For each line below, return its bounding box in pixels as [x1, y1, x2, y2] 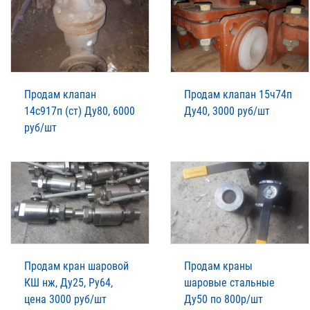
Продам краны [184, 259, 253, 273]
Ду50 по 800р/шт [184, 292, 263, 306]
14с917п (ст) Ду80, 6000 [24, 104, 135, 118]
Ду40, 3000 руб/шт [184, 104, 270, 118]
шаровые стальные [184, 275, 275, 289]
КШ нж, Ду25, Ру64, [24, 275, 113, 289]
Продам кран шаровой [24, 259, 129, 273]
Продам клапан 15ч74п [184, 87, 292, 101]
